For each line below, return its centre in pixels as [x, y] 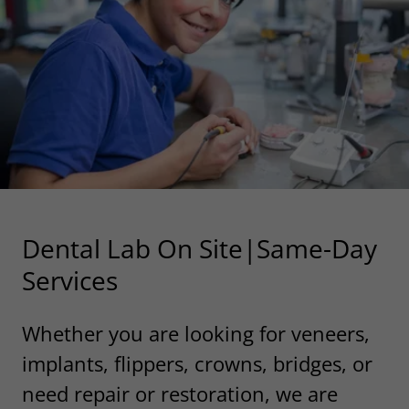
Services [70, 280]
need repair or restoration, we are [180, 393]
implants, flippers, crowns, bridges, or [197, 363]
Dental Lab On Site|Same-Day [199, 248]
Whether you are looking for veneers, [196, 333]
